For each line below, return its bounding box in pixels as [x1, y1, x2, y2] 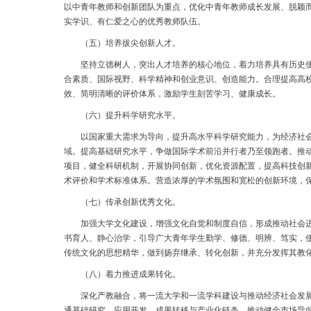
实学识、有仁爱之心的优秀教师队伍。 [64, 17, 205, 26]
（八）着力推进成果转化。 [64, 269, 180, 279]
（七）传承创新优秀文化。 [64, 197, 180, 207]
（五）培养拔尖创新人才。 [64, 38, 180, 48]
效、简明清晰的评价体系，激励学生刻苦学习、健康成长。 [64, 89, 280, 99]
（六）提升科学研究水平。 [64, 110, 180, 120]
